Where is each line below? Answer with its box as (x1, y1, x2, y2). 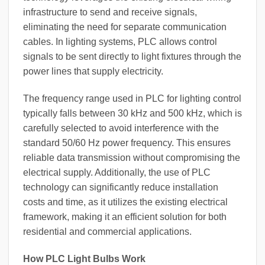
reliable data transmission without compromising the (23, 153, 240, 163)
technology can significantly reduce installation (23, 182, 218, 193)
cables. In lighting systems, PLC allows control (23, 37, 217, 47)
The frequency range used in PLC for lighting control (23, 93, 241, 104)
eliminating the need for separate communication (23, 22, 227, 33)
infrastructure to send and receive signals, (23, 7, 197, 18)
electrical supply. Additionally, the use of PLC (23, 167, 211, 178)
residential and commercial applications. (23, 227, 192, 237)
